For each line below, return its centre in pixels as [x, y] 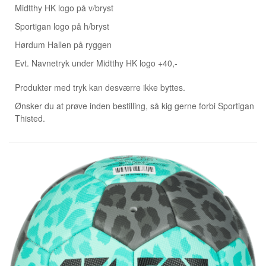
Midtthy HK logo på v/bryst [64, 7]
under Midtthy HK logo [114, 63]
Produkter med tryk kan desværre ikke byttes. [100, 87]
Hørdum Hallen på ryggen [63, 44]
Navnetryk [50, 63]
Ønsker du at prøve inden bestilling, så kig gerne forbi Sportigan [134, 105]
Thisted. [30, 118]
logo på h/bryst [80, 26]
